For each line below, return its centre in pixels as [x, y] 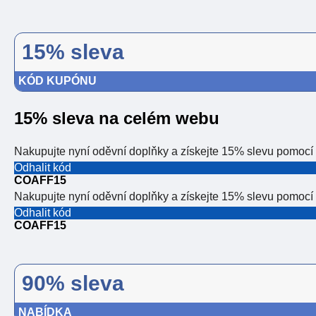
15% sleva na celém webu [117, 119]
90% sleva [73, 284]
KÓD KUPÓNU [57, 81]
